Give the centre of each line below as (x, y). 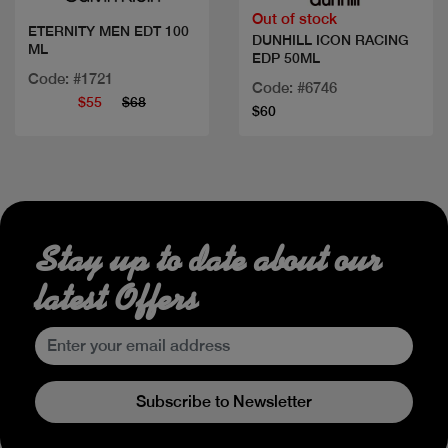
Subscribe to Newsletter (224, 401)
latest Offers (116, 298)
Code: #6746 (294, 87)
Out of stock (294, 18)
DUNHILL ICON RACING (330, 39)
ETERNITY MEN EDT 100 (108, 31)
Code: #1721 (70, 79)
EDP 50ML (286, 57)
